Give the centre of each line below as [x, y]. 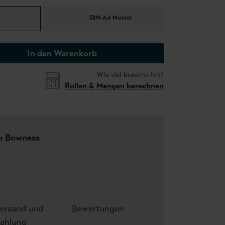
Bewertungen [98, 208]
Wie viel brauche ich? [130, 75]
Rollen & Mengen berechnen [114, 86]
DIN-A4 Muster [111, 18]
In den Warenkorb [62, 53]
